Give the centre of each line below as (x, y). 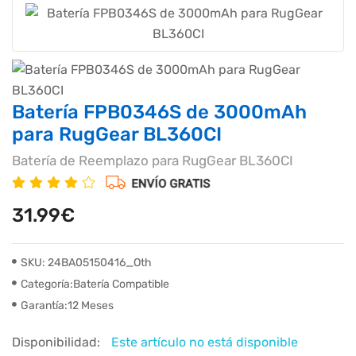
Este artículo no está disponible (205, 342)
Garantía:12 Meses (67, 306)
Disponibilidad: (58, 342)
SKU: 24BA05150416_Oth (86, 263)
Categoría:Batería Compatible (95, 284)
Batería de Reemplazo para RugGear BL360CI (153, 161)
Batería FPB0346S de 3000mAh (159, 112)
